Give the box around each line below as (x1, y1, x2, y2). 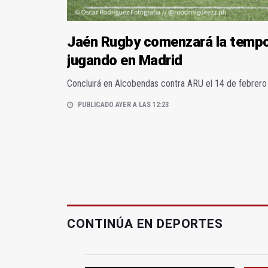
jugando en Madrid (67, 52, 182, 69)
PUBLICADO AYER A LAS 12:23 (78, 100, 169, 109)
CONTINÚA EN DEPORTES (67, 217, 223, 232)
